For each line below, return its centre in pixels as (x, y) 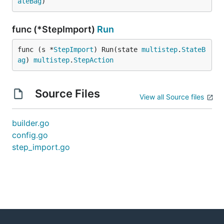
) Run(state (117, 49)
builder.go (31, 123)
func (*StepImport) (54, 29)
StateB (193, 49)
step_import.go (41, 147)
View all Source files (172, 97)
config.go (30, 135)
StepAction (93, 60)
